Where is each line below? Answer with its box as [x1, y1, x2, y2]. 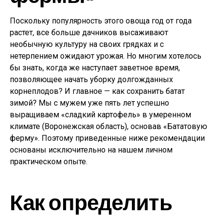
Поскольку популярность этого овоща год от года [10, 16, 192, 25]
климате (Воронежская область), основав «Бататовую [10, 122, 207, 131]
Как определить [10, 189, 172, 215]
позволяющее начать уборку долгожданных [10, 75, 173, 84]
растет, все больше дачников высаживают [10, 28, 168, 37]
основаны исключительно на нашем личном [10, 145, 173, 154]
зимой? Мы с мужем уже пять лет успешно [10, 98, 169, 108]
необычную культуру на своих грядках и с [10, 40, 164, 49]
